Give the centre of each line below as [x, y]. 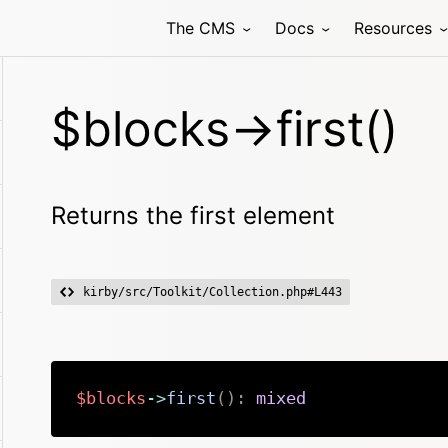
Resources [393, 28]
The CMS [200, 28]
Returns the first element [193, 215]
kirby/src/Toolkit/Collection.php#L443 [212, 292]
